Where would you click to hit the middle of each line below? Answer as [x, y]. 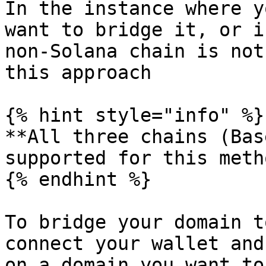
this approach [78, 72]
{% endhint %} [78, 179]
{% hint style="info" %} [134, 115]
